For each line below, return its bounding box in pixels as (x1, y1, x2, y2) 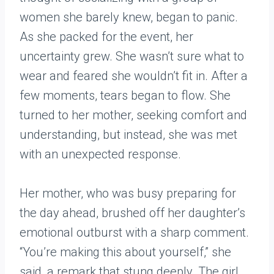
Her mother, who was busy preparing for (20, 186, 236, 201)
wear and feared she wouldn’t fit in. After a (20, 68, 248, 84)
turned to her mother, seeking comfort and (20, 108, 247, 123)
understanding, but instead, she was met (20, 127, 237, 143)
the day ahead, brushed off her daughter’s (20, 206, 245, 221)
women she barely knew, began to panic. (20, 10, 238, 25)
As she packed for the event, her (20, 29, 193, 45)
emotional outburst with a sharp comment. (20, 225, 249, 240)
